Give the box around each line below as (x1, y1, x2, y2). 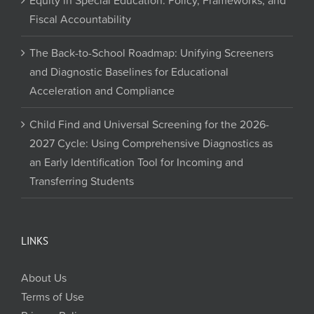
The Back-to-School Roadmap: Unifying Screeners (29, 45, 273, 61)
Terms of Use (21, 289, 84, 305)
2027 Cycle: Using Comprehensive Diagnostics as (29, 135, 273, 151)
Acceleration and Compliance (29, 83, 175, 99)
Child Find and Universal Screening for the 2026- (29, 116, 269, 132)
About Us (21, 270, 67, 286)
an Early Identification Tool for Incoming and (29, 154, 243, 170)
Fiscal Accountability (29, 11, 131, 27)
